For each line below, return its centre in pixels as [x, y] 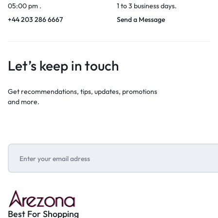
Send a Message [141, 19]
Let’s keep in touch [63, 65]
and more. [24, 101]
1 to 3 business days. [147, 6]
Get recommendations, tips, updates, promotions [82, 91]
